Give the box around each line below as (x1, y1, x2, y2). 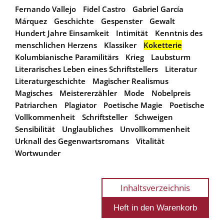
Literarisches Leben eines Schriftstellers (15, 63, 158, 74)
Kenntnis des (155, 27, 202, 38)
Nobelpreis (151, 87, 190, 98)
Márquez (15, 15, 47, 26)
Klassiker (104, 39, 136, 50)
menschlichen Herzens (15, 39, 97, 50)
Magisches (15, 87, 52, 98)
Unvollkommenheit (120, 123, 190, 134)
